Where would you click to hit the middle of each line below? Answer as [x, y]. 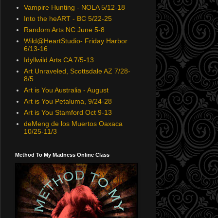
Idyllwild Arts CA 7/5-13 [59, 60]
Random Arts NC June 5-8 [64, 30]
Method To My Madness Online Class [62, 154]
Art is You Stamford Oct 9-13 [68, 113]
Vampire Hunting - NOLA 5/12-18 [74, 8]
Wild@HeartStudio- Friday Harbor [75, 41]
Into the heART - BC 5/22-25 [68, 19]
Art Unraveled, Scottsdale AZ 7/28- [77, 71]
